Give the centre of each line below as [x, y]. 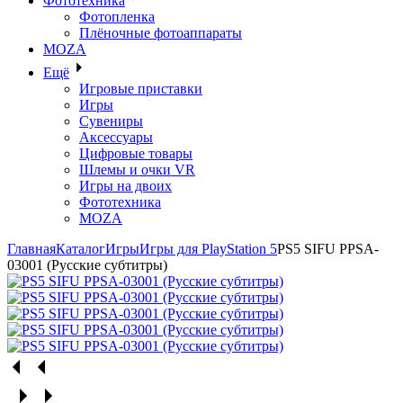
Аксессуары [116, 138]
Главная [31, 249]
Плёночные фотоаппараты [161, 33]
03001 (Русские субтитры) [87, 265]
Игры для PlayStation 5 [208, 249]
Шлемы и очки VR [137, 170]
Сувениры [111, 121]
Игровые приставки [141, 89]
